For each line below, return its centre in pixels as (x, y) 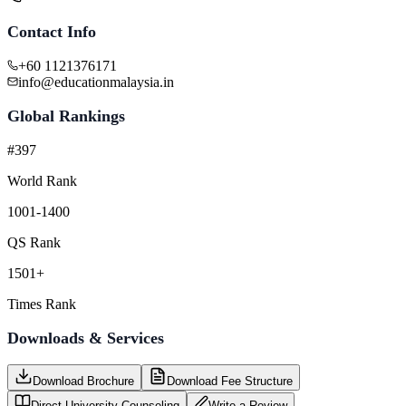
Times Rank (42, 304)
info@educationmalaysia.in (96, 82)
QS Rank (34, 242)
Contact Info (52, 31)
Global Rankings (66, 116)
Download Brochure (83, 381)
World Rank (42, 180)
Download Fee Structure (230, 381)
